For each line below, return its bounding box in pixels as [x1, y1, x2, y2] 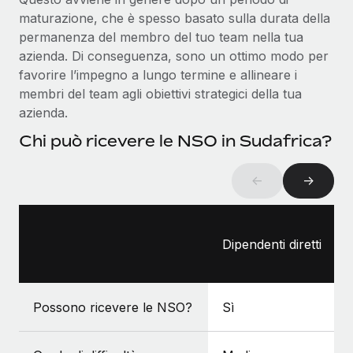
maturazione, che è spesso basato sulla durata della [19, 9, 330, 26]
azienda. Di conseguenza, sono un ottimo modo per [19, 47, 329, 64]
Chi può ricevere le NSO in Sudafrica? [19, 130, 332, 150]
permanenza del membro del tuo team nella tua [19, 28, 303, 45]
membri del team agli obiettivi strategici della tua [19, 85, 302, 102]
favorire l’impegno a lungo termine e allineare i [19, 66, 297, 83]
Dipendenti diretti [222, 236, 321, 252]
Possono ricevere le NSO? [33, 299, 192, 315]
